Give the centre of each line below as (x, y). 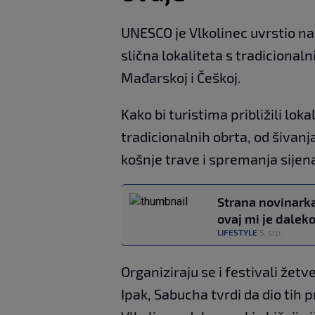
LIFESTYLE (237, 232)
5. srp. (271, 232)
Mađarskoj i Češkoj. (181, 78)
